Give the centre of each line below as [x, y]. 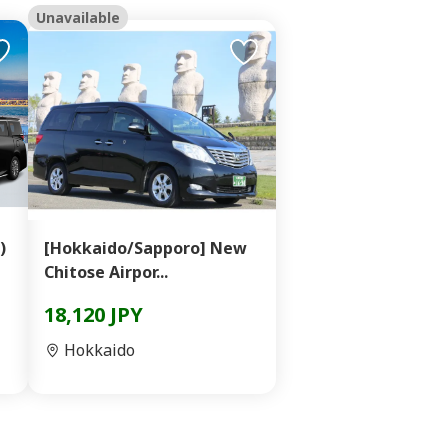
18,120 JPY [93, 314]
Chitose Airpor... [106, 272]
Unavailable [78, 17]
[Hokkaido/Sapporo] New [145, 248]
